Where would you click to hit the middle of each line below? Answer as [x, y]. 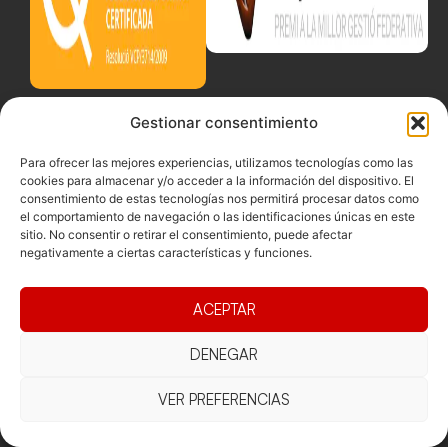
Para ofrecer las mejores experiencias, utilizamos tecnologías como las [216, 162]
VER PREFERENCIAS [224, 399]
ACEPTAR [224, 309]
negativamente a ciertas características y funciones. [166, 252]
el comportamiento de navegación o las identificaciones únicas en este [217, 216]
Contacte [360, 429]
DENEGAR [224, 354]
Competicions [178, 430]
